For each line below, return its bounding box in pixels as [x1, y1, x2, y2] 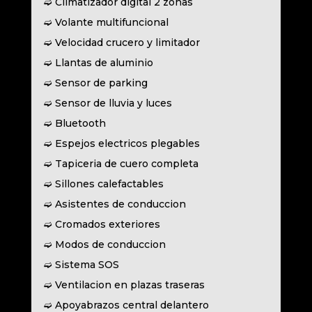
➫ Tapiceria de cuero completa [43, 157, 198, 171]
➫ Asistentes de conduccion [43, 198, 186, 211]
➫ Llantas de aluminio [43, 56, 153, 70]
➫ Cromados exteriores [43, 218, 160, 231]
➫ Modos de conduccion [43, 238, 166, 251]
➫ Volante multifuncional [43, 16, 169, 29]
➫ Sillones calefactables [43, 178, 164, 191]
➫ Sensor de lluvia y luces [43, 97, 172, 110]
